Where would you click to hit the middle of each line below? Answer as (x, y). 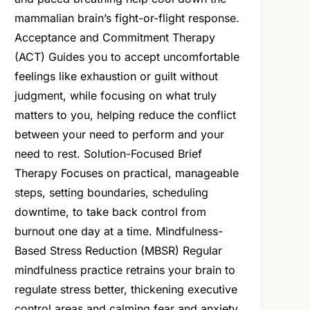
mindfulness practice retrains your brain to (125, 270)
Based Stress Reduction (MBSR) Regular (119, 251)
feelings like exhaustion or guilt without (117, 76)
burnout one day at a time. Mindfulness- (119, 231)
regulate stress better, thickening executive (126, 290)
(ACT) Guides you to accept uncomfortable (127, 57)
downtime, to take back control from (111, 212)
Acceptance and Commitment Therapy (115, 38)
